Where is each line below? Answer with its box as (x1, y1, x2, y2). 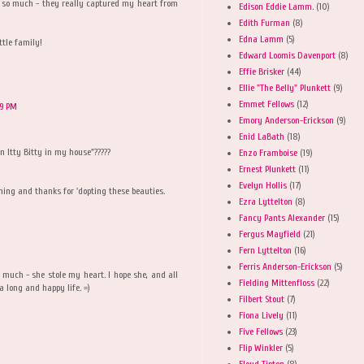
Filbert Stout (239, 292, 284, 305)
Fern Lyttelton (239, 244, 292, 256)
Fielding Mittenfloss (239, 276, 314, 288)
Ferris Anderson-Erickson (239, 260, 331, 272)
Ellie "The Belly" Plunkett (239, 81, 331, 93)
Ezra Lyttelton (239, 195, 292, 207)
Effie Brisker (239, 65, 284, 77)
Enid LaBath (239, 130, 284, 142)
